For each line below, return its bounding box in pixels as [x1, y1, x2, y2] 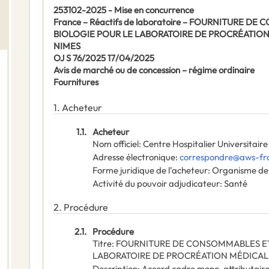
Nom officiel [92, 138, 139, 150]
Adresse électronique [92, 151, 175, 163]
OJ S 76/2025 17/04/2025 [53, 52, 154, 64]
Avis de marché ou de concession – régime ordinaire [53, 64, 255, 76]
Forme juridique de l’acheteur [92, 165, 208, 177]
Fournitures [53, 76, 98, 88]
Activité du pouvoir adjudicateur [92, 178, 220, 190]
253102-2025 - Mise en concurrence [53, 4, 194, 16]
